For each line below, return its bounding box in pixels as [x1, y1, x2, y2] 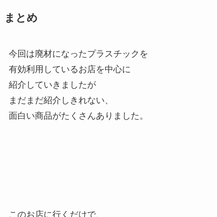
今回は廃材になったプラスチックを [8, 49, 148, 59]
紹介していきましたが [8, 80, 96, 90]
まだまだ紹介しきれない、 [8, 95, 113, 106]
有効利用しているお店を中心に [8, 64, 131, 75]
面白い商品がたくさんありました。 [8, 111, 148, 121]
